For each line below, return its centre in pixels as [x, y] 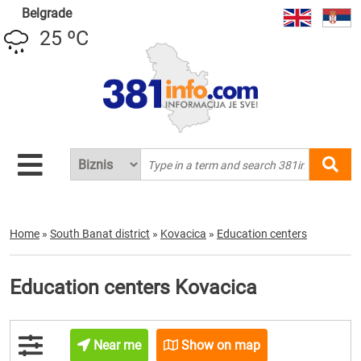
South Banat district [100, 234]
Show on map [220, 345]
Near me [116, 345]
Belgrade [46, 13]
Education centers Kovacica [133, 287]
